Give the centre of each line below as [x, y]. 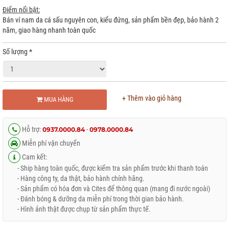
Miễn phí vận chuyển [50, 143]
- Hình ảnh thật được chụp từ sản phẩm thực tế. [79, 209]
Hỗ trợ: [31, 129]
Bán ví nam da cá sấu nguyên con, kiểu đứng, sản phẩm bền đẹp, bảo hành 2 [111, 20]
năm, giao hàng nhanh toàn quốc [49, 30]
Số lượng [16, 52]
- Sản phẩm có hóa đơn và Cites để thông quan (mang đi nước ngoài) [109, 189]
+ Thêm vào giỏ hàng [152, 98]
